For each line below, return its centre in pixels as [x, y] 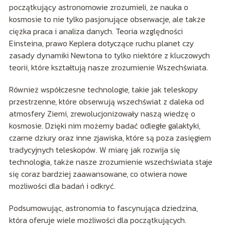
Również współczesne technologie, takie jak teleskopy [103, 90]
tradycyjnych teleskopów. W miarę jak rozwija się [94, 150]
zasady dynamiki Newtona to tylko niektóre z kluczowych [109, 55]
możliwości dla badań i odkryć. [62, 186]
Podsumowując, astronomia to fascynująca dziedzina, [103, 208]
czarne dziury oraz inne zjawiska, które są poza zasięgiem [110, 138]
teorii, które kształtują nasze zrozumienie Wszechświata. [108, 68]
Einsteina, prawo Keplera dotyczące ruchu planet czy [101, 43]
